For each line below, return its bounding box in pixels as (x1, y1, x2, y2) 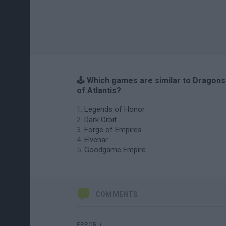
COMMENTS (95, 190, 138, 198)
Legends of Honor (84, 105, 145, 114)
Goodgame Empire (84, 145, 146, 154)
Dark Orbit (84, 115, 117, 124)
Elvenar (84, 135, 108, 144)
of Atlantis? (77, 86, 121, 95)
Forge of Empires (84, 125, 142, 134)
